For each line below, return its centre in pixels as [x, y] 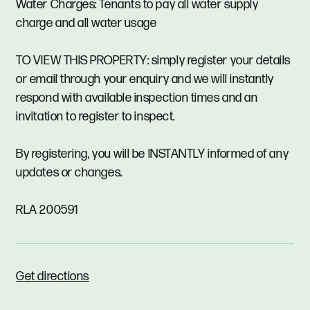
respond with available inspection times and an [137, 98]
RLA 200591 [47, 210]
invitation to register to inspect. [95, 117]
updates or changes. [69, 173]
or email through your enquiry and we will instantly [145, 80]
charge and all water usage [86, 24]
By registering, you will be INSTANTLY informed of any [153, 154]
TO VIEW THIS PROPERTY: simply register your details [154, 61]
